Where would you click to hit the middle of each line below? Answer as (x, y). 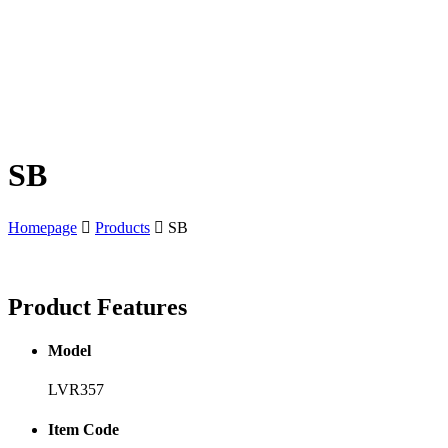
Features (139, 306)
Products (122, 227)
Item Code (83, 429)
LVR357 (76, 390)
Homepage (42, 227)
